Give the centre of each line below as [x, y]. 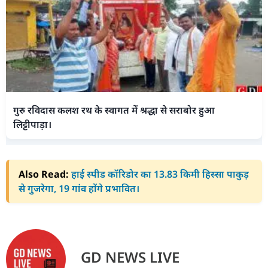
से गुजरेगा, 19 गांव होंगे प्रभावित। [79, 189]
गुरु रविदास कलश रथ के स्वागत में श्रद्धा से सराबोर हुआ [114, 110]
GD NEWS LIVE [130, 257]
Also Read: [44, 174]
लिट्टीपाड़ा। [32, 124]
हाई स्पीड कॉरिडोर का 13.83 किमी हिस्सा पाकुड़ [160, 174]
